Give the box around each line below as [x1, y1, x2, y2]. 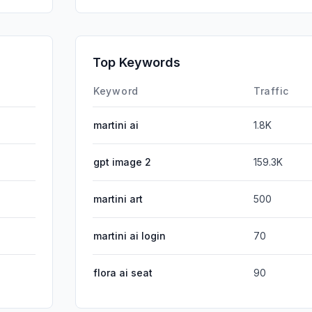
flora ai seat [93, 266, 153, 279]
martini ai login [93, 229, 166, 242]
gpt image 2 [93, 155, 151, 168]
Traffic [253, 84, 289, 97]
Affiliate [267, 52, 301, 64]
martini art [93, 192, 143, 205]
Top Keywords [93, 54, 180, 70]
